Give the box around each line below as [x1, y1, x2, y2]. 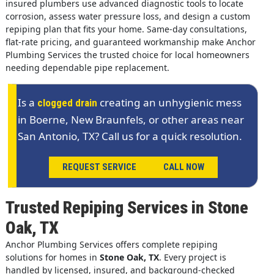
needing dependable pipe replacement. [5, 61, 169, 73]
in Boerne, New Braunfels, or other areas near [18, 112, 245, 127]
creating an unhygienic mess [97, 95, 242, 109]
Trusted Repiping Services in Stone [5, 198, 248, 218]
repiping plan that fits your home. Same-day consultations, [5, 23, 247, 35]
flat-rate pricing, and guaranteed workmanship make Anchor [5, 35, 256, 48]
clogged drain [37, 96, 98, 109]
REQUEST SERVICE [62, 161, 136, 172]
